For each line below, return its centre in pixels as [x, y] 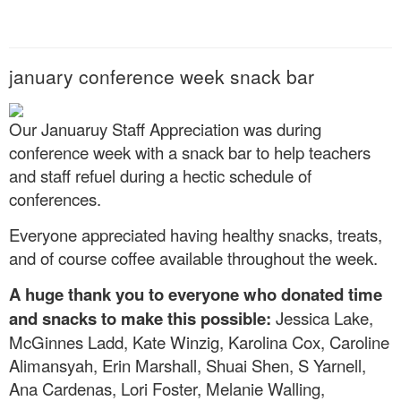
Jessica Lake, [322, 317]
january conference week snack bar [162, 77]
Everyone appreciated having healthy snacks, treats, [196, 234]
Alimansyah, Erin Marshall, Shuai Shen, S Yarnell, [188, 365]
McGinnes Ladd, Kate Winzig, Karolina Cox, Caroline [199, 341]
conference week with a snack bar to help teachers [190, 152]
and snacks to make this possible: [140, 318]
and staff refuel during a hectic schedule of [160, 175]
